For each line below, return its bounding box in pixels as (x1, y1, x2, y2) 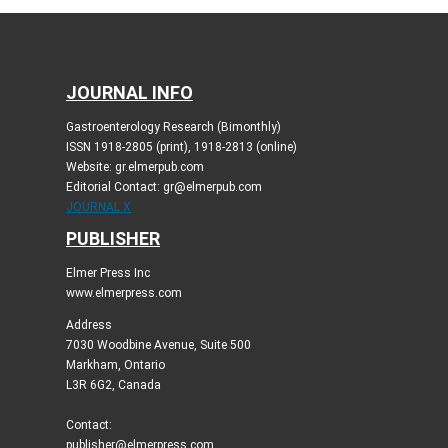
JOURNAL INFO (65, 81, 193, 103)
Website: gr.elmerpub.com (65, 159, 204, 174)
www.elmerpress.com (65, 285, 182, 300)
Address (65, 317, 112, 332)
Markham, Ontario (65, 357, 165, 372)
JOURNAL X (65, 199, 131, 214)
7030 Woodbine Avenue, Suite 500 (65, 337, 251, 352)
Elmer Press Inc (65, 265, 150, 280)
